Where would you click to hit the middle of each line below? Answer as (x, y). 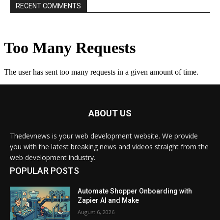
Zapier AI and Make (109, 201)
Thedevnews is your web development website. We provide (104, 136)
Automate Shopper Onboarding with (135, 191)
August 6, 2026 (96, 212)
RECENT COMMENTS (48, 6)
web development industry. (53, 158)
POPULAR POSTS (44, 171)
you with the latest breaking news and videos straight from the (109, 147)
